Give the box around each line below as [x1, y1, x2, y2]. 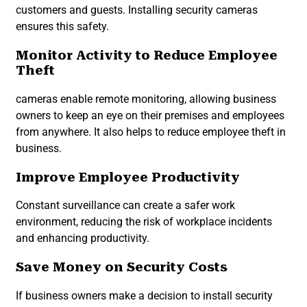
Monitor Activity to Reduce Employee [16, 48, 278, 64]
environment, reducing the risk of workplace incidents [16, 215, 272, 229]
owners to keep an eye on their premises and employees [16, 108, 284, 122]
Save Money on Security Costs [16, 260, 228, 275]
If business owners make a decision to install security [16, 288, 273, 302]
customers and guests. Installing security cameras [16, 3, 258, 17]
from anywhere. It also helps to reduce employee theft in [16, 125, 286, 138]
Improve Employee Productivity [16, 169, 240, 185]
